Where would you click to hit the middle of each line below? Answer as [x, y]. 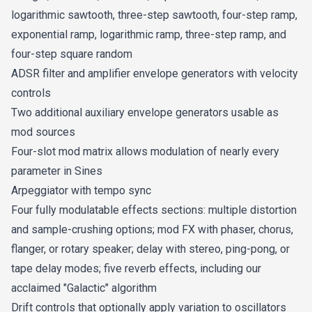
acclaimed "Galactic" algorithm [84, 288]
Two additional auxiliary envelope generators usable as [145, 112]
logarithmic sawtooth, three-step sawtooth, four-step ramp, [154, 15]
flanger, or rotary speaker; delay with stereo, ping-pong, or [150, 249]
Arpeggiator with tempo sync [81, 190]
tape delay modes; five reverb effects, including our [136, 268]
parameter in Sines [57, 171]
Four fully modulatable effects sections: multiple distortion [154, 210]
